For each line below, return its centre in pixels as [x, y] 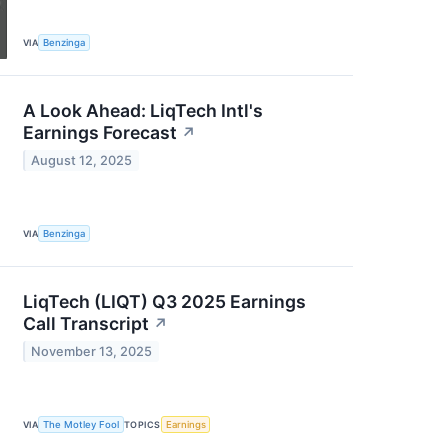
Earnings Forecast [100, 133]
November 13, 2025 [92, 351]
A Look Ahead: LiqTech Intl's [143, 111]
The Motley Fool [81, 425]
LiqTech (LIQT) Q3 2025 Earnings [164, 302]
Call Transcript [86, 324]
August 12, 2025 [82, 160]
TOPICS [142, 425]
